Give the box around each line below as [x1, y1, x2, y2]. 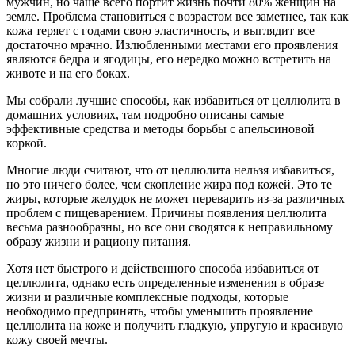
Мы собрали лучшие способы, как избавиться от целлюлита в [6, 93, 341, 107]
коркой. [6, 136, 47, 150]
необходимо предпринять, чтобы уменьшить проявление [6, 303, 313, 318]
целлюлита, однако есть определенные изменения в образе [6, 275, 324, 289]
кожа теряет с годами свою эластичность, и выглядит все [6, 23, 315, 37]
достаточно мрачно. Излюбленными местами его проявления [6, 37, 338, 52]
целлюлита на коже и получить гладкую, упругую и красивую [6, 318, 343, 332]
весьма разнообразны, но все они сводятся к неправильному [6, 219, 333, 234]
